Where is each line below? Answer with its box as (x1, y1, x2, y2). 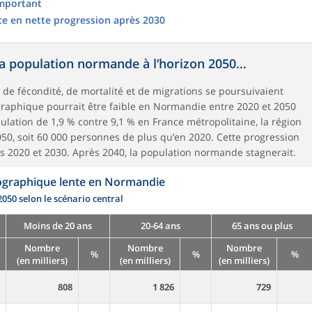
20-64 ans (141, 219, 180, 232)
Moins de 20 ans (24, 219, 92, 232)
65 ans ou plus (231, 219, 292, 232)
